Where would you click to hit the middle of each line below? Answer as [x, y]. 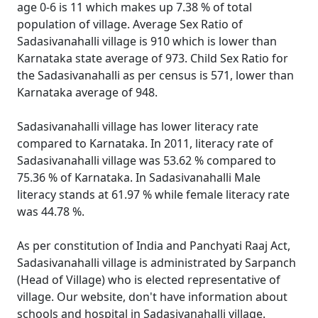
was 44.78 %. [51, 212]
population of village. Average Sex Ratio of [130, 24]
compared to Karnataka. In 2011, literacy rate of [145, 143]
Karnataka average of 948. [87, 92]
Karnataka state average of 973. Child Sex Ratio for [153, 58]
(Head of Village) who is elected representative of [149, 280]
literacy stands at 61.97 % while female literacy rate [153, 194]
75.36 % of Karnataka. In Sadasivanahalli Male [139, 177]
